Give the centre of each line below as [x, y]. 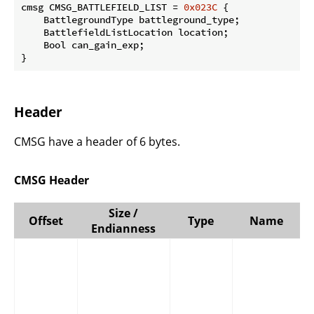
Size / [123, 213]
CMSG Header [52, 180]
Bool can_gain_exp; [83, 45]
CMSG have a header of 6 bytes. [97, 142]
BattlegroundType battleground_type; [130, 19]
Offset [46, 221]
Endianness [123, 229]
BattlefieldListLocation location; [125, 32]
